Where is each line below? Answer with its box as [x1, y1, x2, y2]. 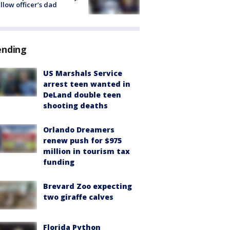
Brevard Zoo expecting [43, 181, 132, 191]
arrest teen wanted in [43, 79, 130, 89]
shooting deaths [43, 100, 108, 110]
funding [43, 157, 74, 167]
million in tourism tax [43, 146, 130, 156]
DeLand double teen [43, 89, 121, 100]
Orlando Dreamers [43, 124, 114, 135]
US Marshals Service [43, 68, 122, 78]
